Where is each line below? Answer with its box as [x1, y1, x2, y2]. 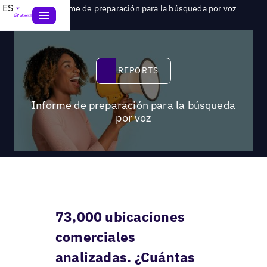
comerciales [55, 227, 136, 246]
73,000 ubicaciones [55, 207, 185, 225]
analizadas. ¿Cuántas [55, 247, 195, 266]
